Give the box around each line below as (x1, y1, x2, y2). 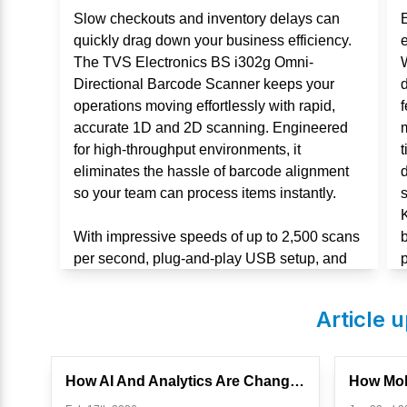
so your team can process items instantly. (74, 185, 336, 201)
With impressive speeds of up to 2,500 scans (74, 229, 360, 244)
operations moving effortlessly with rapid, (74, 98, 335, 114)
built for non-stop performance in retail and (74, 294, 344, 310)
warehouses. (74, 316, 156, 332)
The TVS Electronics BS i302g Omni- (74, 55, 313, 70)
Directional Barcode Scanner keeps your (74, 76, 334, 92)
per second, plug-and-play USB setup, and (74, 251, 347, 266)
